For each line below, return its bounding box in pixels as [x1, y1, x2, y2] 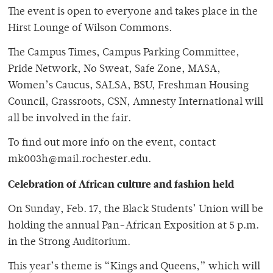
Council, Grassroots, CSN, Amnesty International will [8, 97, 263, 108]
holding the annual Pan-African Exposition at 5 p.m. [8, 221, 259, 232]
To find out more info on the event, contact [8, 138, 216, 149]
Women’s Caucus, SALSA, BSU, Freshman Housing [8, 80, 249, 92]
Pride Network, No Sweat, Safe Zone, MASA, [8, 64, 221, 76]
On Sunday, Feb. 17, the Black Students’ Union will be [8, 204, 263, 216]
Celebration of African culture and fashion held [8, 177, 234, 192]
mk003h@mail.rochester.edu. [8, 154, 151, 166]
